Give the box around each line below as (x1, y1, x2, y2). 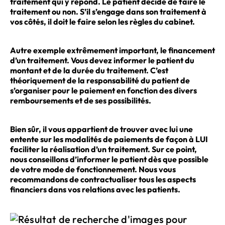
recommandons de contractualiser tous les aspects (10, 174, 196, 185)
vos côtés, (10, 16, 48, 27)
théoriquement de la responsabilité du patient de (10, 75, 190, 85)
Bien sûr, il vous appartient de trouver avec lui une (10, 124, 193, 135)
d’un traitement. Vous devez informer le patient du (10, 55, 194, 65)
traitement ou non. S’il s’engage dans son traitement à (10, 6, 206, 17)
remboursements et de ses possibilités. (10, 95, 151, 105)
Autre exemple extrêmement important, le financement (10, 45, 215, 55)
